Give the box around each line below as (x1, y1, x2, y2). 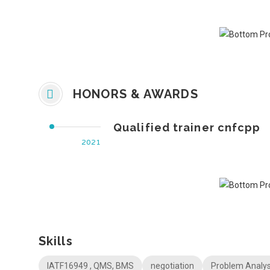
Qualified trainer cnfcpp (113, 121, 261, 134)
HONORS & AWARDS (69, 87, 198, 101)
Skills (39, 234, 73, 248)
